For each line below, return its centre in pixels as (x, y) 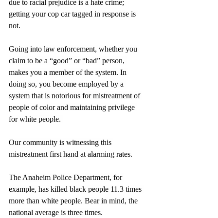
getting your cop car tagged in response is (73, 14)
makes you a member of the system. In (69, 72)
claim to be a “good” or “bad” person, (68, 60)
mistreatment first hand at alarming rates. (71, 154)
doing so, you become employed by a (67, 84)
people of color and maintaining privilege (73, 107)
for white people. (36, 119)
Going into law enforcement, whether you (74, 49)
